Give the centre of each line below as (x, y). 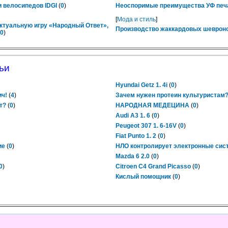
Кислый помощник (143, 177)
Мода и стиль (136, 19)
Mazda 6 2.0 (133, 156)
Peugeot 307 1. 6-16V (146, 126)
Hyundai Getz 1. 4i (141, 85)
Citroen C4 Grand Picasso (153, 166)
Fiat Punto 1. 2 (136, 136)
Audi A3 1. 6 (133, 116)
